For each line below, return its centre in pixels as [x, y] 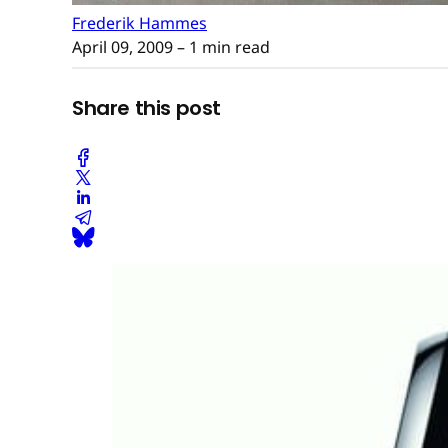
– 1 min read [221, 46]
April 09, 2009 [122, 46]
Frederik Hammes [139, 22]
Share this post [146, 108]
